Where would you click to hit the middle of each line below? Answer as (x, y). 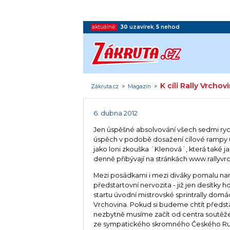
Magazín (140, 86)
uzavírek (142, 27)
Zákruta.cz (105, 86)
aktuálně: (104, 27)
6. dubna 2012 (116, 113)
